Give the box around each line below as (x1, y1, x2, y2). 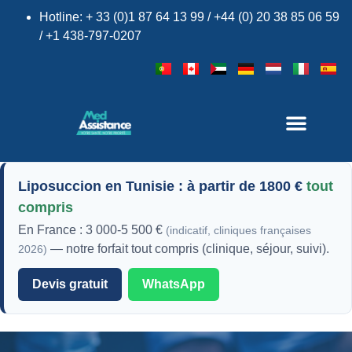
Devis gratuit (32, 277, 108, 291)
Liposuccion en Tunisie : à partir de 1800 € (18, 178, 306, 194)
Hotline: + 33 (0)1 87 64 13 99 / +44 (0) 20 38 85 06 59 (39, 10, 339, 24)
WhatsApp (142, 277, 205, 291)
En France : (18, 223, 86, 236)
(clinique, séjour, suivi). (199, 242, 329, 255)
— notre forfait (47, 242, 131, 255)
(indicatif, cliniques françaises (166, 225, 311, 236)
